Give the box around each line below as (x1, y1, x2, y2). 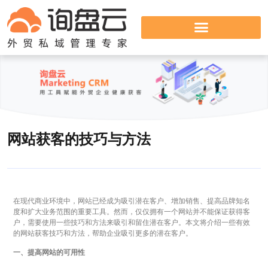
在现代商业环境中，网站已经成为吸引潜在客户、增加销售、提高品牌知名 (13, 197, 250, 206)
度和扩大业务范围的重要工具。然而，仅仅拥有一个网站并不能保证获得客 (13, 208, 250, 217)
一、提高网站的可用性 (13, 248, 85, 257)
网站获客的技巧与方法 (7, 130, 151, 148)
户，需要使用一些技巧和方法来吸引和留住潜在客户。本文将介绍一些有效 (13, 218, 250, 227)
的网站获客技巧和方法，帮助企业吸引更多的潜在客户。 (13, 229, 193, 238)
